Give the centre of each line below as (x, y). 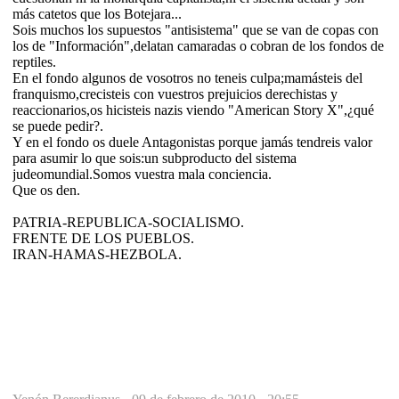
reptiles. (34, 61)
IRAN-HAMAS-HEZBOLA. (97, 254)
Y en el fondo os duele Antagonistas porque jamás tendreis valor (192, 142)
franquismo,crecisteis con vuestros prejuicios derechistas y (175, 94)
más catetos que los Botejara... (97, 13)
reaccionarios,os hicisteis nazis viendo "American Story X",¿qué (193, 110)
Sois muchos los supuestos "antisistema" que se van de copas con (195, 29)
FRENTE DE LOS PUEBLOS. (103, 238)
